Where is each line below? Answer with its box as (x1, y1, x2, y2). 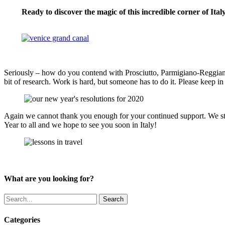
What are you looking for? (4, 174, 94, 183)
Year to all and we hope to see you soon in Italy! (4, 120, 157, 129)
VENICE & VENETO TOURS (21, 25, 124, 34)
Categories (4, 215, 40, 224)
